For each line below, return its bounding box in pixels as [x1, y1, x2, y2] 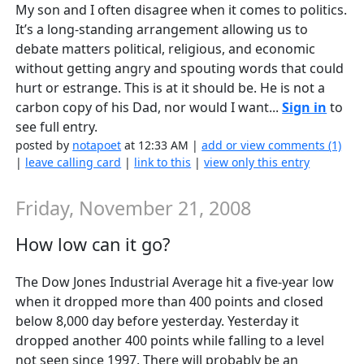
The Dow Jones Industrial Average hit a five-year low [15, 273, 335, 292]
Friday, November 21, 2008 [15, 195, 252, 222]
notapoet [72, 137, 122, 154]
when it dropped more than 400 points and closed [15, 292, 324, 311]
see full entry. [15, 118, 98, 136]
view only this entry [204, 154, 310, 171]
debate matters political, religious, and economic [15, 40, 316, 58]
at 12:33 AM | [121, 137, 202, 154]
